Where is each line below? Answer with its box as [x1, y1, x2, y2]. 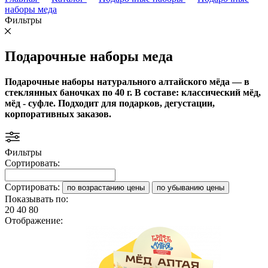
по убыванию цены [157, 182, 224, 192]
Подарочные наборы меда [5, 48, 173, 64]
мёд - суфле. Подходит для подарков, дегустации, [5, 98, 215, 108]
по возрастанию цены [67, 182, 145, 192]
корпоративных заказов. [5, 108, 111, 119]
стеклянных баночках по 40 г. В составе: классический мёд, [5, 87, 261, 98]
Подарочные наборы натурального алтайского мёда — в [5, 76, 249, 87]
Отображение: [5, 215, 63, 226]
